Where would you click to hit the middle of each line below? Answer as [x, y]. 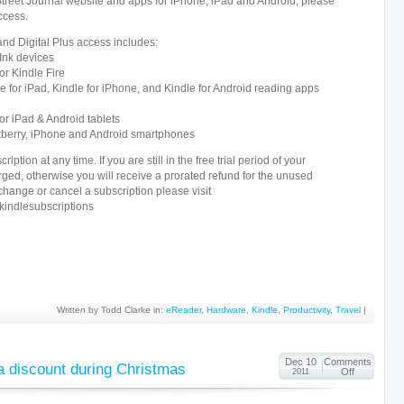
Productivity [307, 310]
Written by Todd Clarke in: [111, 310]
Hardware [226, 310]
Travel [348, 310]
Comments [348, 362]
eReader [184, 310]
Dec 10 [300, 362]
